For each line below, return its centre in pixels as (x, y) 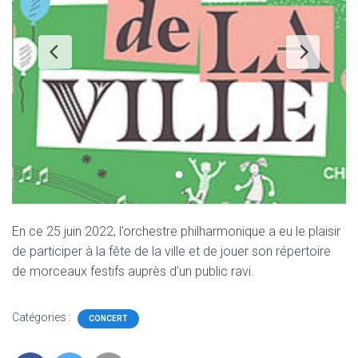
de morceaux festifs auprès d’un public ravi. (133, 271)
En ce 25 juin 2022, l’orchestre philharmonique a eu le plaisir (176, 231)
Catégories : (43, 317)
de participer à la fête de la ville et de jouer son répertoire (171, 251)
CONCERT (108, 318)
